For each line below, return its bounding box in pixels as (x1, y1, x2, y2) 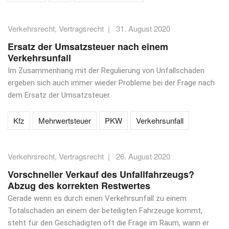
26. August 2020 (116, 151, 170, 162)
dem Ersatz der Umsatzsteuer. (8, 90, 111, 100)
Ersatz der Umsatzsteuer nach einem (8, 40, 168, 53)
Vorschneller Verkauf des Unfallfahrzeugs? (8, 168, 194, 181)
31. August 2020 (116, 23, 170, 34)
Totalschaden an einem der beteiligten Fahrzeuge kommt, (8, 206, 202, 215)
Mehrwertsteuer (38, 115, 91, 126)
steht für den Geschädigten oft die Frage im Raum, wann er (8, 218, 209, 227)
